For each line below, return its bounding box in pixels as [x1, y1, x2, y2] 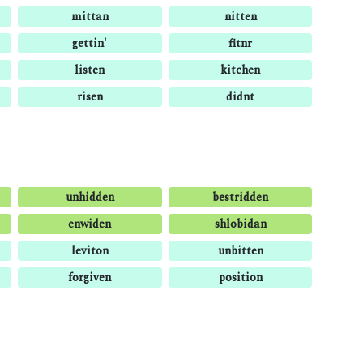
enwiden [68, 216, 112, 233]
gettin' [72, 35, 108, 52]
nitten [224, 8, 257, 25]
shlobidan [214, 216, 267, 233]
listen [75, 62, 105, 79]
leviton [70, 242, 109, 259]
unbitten [217, 242, 263, 259]
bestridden [212, 189, 268, 206]
